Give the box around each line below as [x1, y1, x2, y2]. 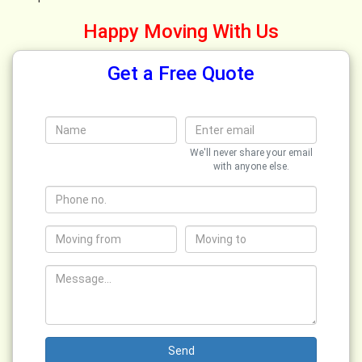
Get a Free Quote [107, 62, 255, 85]
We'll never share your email [189, 146, 313, 158]
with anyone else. [213, 160, 289, 172]
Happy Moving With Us [83, 20, 279, 43]
